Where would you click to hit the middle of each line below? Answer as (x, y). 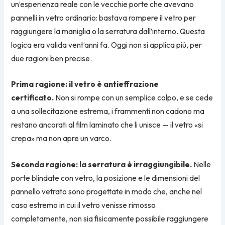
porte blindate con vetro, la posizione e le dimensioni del (106, 178)
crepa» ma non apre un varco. (62, 139)
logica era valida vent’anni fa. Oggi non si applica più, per (107, 45)
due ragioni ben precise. (52, 58)
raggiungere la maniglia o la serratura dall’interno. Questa (108, 31)
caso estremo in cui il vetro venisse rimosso (84, 205)
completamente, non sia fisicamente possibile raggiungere (110, 218)
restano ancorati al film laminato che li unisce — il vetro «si (107, 125)
